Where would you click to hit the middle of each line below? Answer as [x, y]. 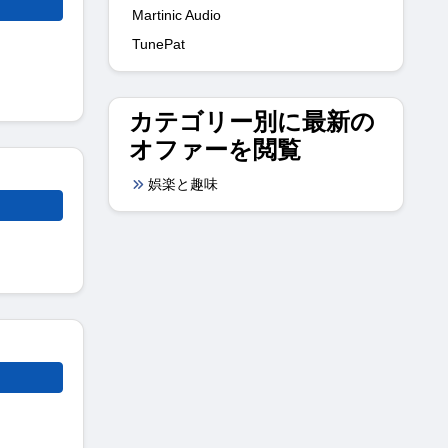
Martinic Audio [176, 14]
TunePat [158, 43]
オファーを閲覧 [215, 149]
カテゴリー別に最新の [252, 121]
